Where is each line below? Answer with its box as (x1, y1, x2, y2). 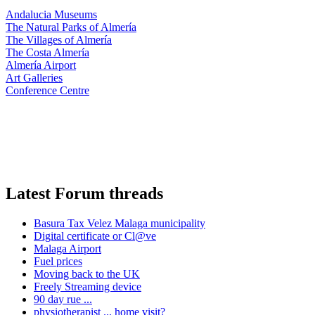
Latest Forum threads (6, 184, 163, 202)
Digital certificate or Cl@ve (34, 229, 156, 242)
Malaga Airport (34, 242, 101, 255)
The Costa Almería (6, 46, 89, 58)
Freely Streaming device (34, 280, 141, 292)
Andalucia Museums (6, 8, 97, 20)
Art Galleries (6, 72, 63, 84)
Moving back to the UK (34, 267, 140, 280)
